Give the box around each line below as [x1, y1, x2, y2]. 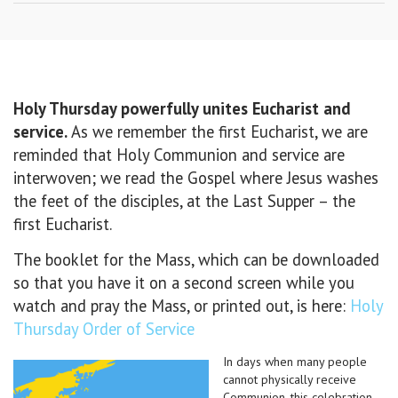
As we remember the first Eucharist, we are [71, 121, 368, 142]
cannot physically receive [222, 371, 356, 387]
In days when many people [222, 354, 367, 370]
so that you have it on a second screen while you [13, 272, 354, 293]
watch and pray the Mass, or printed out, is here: [13, 295, 350, 316]
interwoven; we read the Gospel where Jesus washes [13, 167, 378, 188]
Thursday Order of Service [13, 318, 195, 339]
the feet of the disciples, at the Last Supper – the [13, 190, 355, 211]
